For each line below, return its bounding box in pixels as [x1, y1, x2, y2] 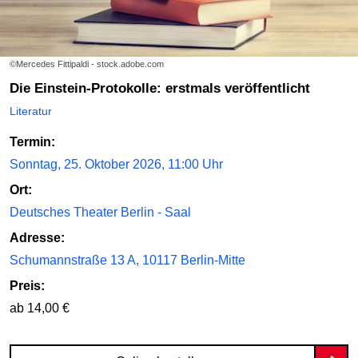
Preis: [10, 279, 45, 293]
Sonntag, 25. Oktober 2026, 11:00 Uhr [10, 157, 223, 172]
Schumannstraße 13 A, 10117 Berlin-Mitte [10, 253, 245, 268]
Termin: [10, 135, 55, 149]
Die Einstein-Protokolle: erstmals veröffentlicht [19, 81, 310, 97]
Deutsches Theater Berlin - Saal [10, 205, 191, 220]
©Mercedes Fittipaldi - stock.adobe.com [10, 59, 164, 70]
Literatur [10, 105, 52, 118]
